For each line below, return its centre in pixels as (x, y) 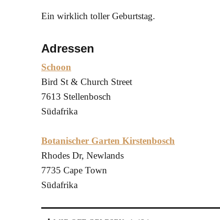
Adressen (68, 48)
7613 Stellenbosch (76, 96)
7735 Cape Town (74, 170)
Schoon (56, 67)
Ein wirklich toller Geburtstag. (98, 16)
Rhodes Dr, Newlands (82, 155)
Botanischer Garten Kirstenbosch (108, 141)
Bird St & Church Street (87, 82)
